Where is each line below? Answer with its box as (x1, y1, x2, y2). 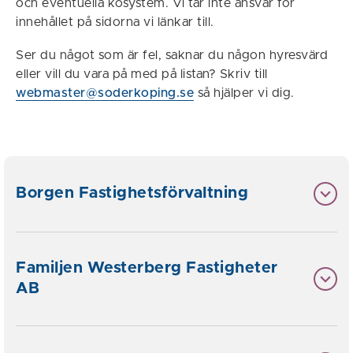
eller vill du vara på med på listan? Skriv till (16, 68, 268, 80)
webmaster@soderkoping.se (16, 87, 194, 99)
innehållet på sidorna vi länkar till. (16, 16, 217, 28)
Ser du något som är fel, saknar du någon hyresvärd (16, 49, 328, 61)
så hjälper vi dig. (194, 87, 295, 99)
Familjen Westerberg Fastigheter (16, 260, 278, 276)
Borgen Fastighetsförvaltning (16, 185, 248, 201)
